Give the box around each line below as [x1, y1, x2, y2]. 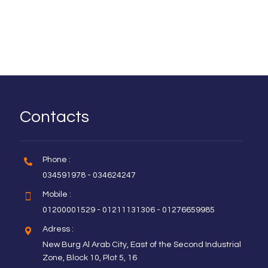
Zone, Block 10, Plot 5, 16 [42, 254, 138, 262]
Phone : [42, 156, 71, 164]
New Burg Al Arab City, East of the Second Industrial [42, 240, 242, 249]
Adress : [42, 225, 74, 233]
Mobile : [42, 190, 72, 199]
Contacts [20, 108, 90, 126]
